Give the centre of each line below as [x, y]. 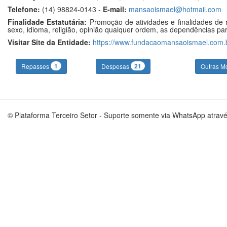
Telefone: [24, 9]
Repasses [36, 66]
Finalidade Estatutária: [47, 22]
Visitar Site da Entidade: [49, 42]
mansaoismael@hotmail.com [175, 9]
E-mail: [115, 9]
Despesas [116, 66]
